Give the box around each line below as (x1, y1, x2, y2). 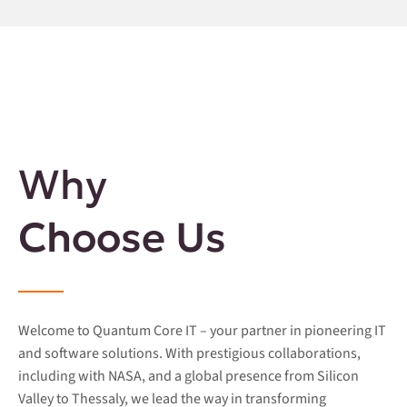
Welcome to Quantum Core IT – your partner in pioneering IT (18, 321, 386, 341)
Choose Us (18, 212, 226, 263)
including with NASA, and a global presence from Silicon (18, 366, 359, 386)
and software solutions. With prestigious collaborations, (18, 343, 361, 363)
